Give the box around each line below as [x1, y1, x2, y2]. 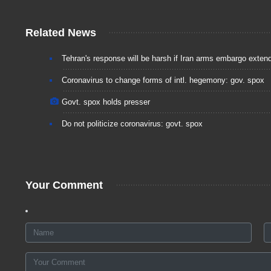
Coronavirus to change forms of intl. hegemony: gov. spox [62, 75, 264, 85]
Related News [25, 26, 96, 39]
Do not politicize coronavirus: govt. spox [62, 119, 203, 128]
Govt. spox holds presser [62, 97, 150, 106]
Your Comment [25, 178, 103, 191]
